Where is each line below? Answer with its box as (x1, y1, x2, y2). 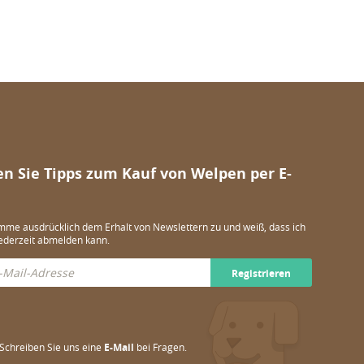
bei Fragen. (133, 340, 187, 353)
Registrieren (231, 266, 291, 280)
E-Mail (103, 340, 134, 354)
